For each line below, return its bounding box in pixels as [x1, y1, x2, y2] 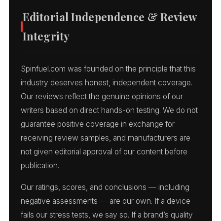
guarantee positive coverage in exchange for [21, 119, 175, 129]
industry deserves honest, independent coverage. [21, 77, 192, 87]
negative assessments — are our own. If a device [21, 196, 190, 206]
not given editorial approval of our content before [21, 147, 187, 156]
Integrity [23, 28, 70, 43]
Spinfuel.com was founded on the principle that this [21, 64, 196, 74]
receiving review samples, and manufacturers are [21, 133, 190, 143]
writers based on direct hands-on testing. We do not [21, 105, 198, 115]
